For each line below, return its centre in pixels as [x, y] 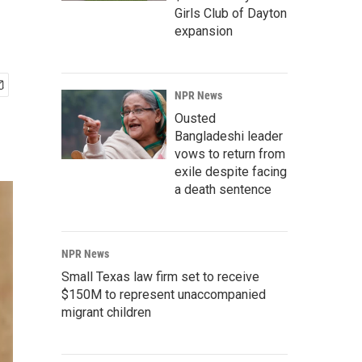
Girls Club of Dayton [231, 13]
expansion [204, 31]
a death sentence [223, 189]
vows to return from [230, 154]
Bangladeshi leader [229, 136]
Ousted [195, 118]
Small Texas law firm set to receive [160, 277]
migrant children [106, 312]
